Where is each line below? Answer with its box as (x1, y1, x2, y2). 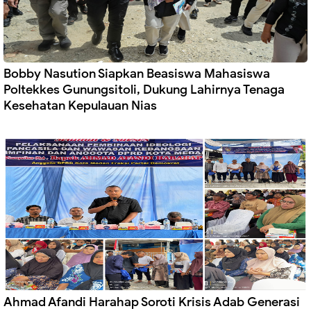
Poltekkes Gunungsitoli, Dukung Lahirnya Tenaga (3, 82, 285, 98)
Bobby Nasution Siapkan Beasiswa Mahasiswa (3, 66, 270, 82)
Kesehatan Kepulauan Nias (3, 98, 157, 114)
